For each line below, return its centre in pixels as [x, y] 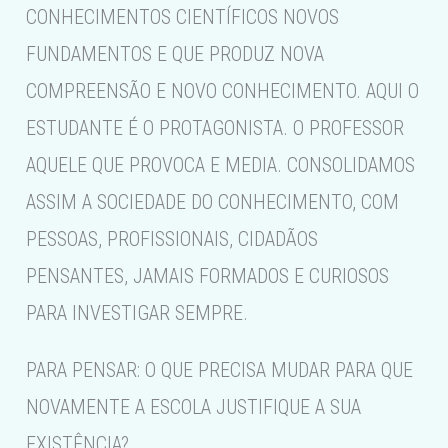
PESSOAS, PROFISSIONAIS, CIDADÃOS [172, 239]
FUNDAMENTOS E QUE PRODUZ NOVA [175, 54]
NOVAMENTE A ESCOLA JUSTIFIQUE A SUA [194, 407]
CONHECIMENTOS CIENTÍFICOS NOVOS [183, 17]
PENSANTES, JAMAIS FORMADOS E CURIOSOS [208, 276]
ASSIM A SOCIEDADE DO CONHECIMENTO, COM [213, 202]
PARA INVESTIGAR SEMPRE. [137, 313]
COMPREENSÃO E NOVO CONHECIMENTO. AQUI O [223, 91]
